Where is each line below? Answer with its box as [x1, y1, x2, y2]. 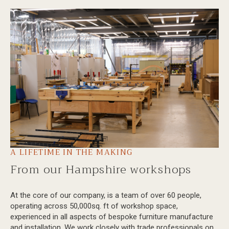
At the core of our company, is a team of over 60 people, [10, 190, 201, 200]
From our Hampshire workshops [10, 159, 191, 179]
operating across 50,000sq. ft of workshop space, [10, 201, 178, 211]
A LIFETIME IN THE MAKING [10, 145, 133, 159]
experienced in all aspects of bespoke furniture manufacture [10, 212, 213, 221]
